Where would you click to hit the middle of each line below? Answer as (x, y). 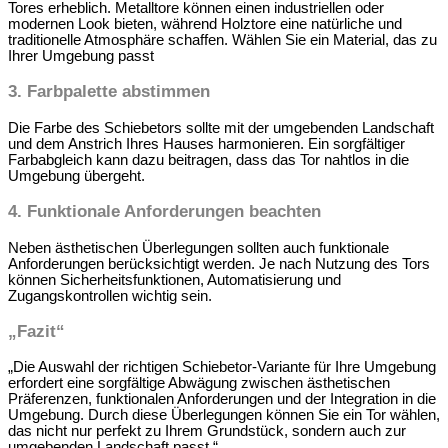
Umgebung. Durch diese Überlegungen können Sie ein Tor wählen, (224, 415)
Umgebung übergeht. (76, 175)
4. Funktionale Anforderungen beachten (164, 211)
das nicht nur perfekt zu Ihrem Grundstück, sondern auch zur (207, 431)
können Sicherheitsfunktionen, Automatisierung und (174, 279)
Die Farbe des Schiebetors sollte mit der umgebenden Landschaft (221, 127)
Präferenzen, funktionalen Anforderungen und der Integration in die (222, 399)
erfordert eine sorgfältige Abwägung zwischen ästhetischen (199, 383)
